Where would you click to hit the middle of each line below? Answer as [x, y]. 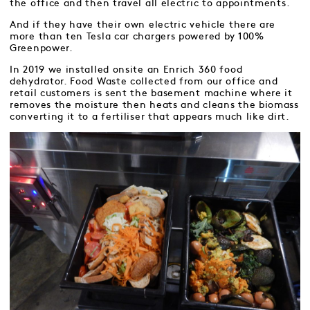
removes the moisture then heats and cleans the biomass [154, 105]
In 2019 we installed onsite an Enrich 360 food [126, 70]
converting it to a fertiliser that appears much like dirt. [150, 117]
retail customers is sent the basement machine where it [151, 93]
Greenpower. [42, 48]
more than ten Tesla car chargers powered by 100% [137, 37]
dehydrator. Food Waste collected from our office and [144, 82]
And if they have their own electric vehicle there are [143, 25]
